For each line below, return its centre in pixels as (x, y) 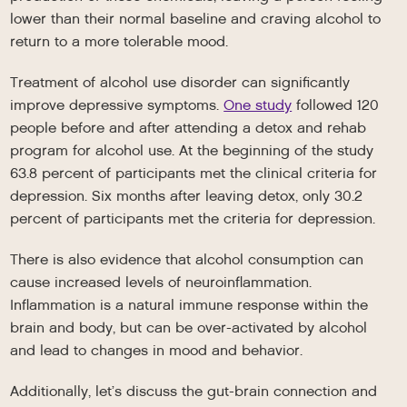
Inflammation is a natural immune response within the (189, 305)
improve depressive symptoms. (117, 105)
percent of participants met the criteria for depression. (193, 218)
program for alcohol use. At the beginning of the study (192, 150)
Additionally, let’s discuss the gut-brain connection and (194, 391)
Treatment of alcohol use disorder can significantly (180, 82)
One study (258, 105)
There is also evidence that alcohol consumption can (187, 259)
